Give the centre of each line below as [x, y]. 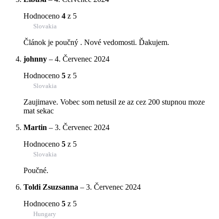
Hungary [45, 214]
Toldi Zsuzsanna [51, 187]
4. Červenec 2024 [82, 59]
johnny [35, 59]
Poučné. [36, 170]
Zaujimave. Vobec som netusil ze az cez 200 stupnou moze [114, 102]
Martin [35, 127]
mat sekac [39, 110]
